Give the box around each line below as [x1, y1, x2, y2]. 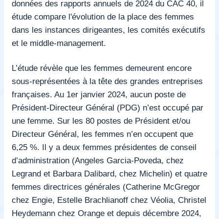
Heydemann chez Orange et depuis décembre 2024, [12, 208, 201, 218]
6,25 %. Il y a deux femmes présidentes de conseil [12, 142, 197, 152]
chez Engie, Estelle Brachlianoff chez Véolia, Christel [12, 195, 206, 205]
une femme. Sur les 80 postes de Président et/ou [12, 115, 190, 126]
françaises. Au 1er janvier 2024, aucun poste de [12, 89, 186, 99]
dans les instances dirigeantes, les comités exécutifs [12, 24, 205, 35]
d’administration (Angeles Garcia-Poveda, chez [12, 155, 184, 165]
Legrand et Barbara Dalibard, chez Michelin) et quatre [12, 168, 207, 178]
